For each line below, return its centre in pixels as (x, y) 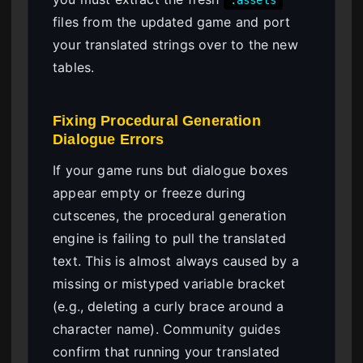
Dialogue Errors (109, 139)
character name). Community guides (167, 329)
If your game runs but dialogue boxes (171, 170)
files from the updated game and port (172, 22)
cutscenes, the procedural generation (170, 215)
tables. (74, 68)
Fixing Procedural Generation (157, 121)
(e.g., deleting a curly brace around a (169, 306)
